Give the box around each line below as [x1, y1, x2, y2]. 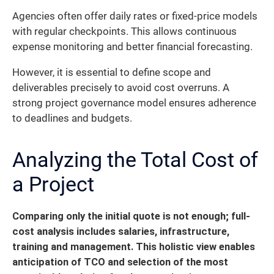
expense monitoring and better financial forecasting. [12, 41, 253, 53]
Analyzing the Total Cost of [12, 147, 258, 172]
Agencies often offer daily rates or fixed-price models [12, 10, 257, 23]
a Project [12, 171, 94, 196]
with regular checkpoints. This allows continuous [12, 26, 237, 38]
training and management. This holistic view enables [12, 240, 255, 253]
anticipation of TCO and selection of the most [12, 256, 228, 268]
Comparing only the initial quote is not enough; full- [12, 210, 250, 222]
